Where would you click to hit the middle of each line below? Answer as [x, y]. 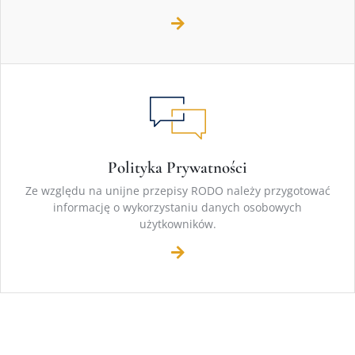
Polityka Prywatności [177, 168]
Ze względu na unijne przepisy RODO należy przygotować [177, 191]
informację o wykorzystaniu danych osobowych [177, 208]
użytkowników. [177, 224]
